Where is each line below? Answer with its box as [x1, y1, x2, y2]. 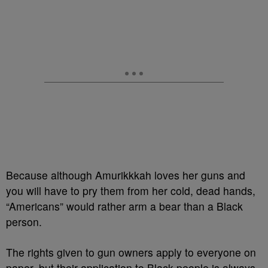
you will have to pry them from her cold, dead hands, [6, 183, 255, 198]
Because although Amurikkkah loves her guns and [6, 167, 245, 182]
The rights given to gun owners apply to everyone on [6, 245, 256, 260]
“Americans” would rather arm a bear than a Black [6, 199, 243, 214]
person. [6, 214, 45, 229]
